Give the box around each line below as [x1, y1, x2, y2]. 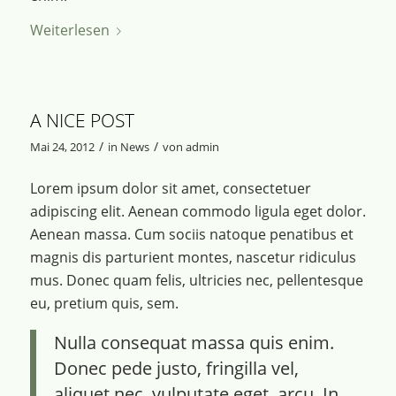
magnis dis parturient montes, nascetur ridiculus [29, 247, 356, 268]
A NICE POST [29, 107, 134, 133]
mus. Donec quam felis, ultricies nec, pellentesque [29, 270, 363, 291]
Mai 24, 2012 [29, 138, 95, 155]
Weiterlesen [29, 20, 110, 41]
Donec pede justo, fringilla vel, [53, 355, 299, 380]
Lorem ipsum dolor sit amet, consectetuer [29, 179, 311, 199]
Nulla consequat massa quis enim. [53, 330, 334, 354]
